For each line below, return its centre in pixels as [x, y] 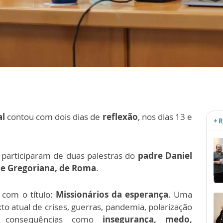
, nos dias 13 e [165, 117]
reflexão [120, 117]
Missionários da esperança [112, 195]
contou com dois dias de [55, 117]
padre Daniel [164, 156]
